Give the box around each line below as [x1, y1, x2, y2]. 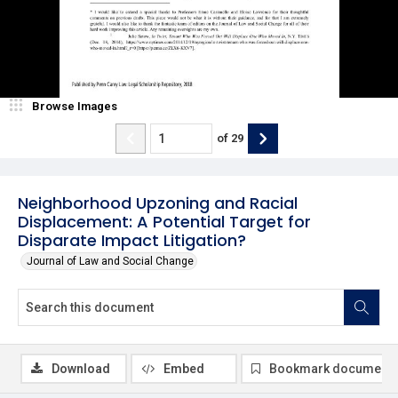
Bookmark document [269, 361, 392, 376]
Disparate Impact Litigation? [18, 228, 246, 251]
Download [52, 361, 110, 376]
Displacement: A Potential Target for [18, 210, 311, 233]
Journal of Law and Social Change [27, 254, 194, 267]
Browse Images [32, 99, 117, 113]
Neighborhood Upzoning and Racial [18, 191, 298, 214]
